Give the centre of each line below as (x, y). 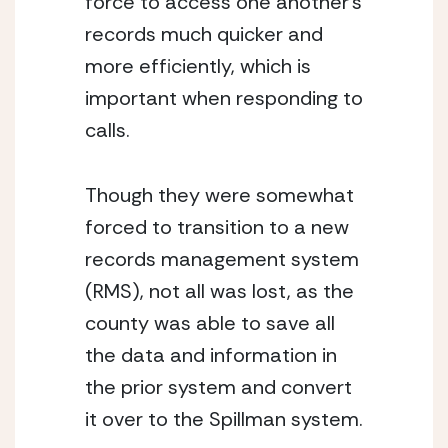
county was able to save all (210, 323)
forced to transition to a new (217, 227)
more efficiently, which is (198, 66)
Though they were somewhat (219, 195)
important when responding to (224, 98)
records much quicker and (204, 34)
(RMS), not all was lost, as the (219, 291)
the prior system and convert (218, 387)
